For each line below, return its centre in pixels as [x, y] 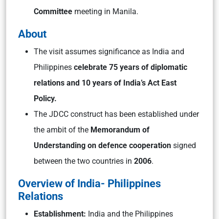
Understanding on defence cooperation [103, 145]
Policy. [46, 99]
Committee [54, 11]
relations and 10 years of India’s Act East [105, 83]
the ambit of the [62, 130]
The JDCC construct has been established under [116, 114]
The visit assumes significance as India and [109, 52]
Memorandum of [120, 130]
